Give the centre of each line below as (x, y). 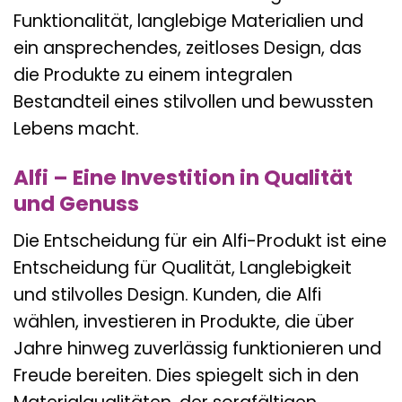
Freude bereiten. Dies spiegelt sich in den (186, 375)
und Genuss (76, 203)
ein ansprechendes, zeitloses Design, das (188, 48)
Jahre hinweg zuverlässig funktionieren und (197, 348)
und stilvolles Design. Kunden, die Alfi (167, 294)
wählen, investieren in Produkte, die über (184, 321)
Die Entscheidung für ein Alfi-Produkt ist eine (200, 240)
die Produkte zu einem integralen (153, 75)
